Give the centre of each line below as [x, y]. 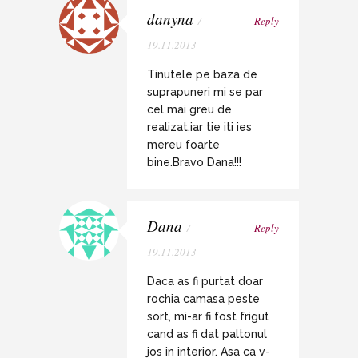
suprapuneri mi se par [205, 91]
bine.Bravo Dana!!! [194, 162]
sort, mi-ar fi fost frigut [208, 316]
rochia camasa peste [203, 298]
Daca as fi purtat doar [205, 281]
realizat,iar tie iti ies [199, 127]
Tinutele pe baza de [202, 74]
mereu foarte [183, 144]
